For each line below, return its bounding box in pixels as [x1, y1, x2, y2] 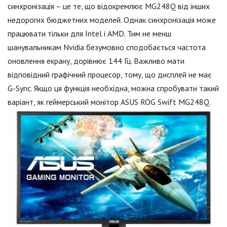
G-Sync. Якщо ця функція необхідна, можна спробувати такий [8, 83, 219, 93]
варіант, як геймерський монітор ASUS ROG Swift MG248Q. [8, 96, 211, 107]
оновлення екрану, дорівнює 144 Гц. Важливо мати [8, 55, 184, 66]
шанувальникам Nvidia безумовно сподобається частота [8, 42, 206, 52]
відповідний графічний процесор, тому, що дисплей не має [8, 69, 212, 80]
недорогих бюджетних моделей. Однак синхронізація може [8, 14, 216, 25]
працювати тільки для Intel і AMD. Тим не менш [8, 28, 171, 39]
